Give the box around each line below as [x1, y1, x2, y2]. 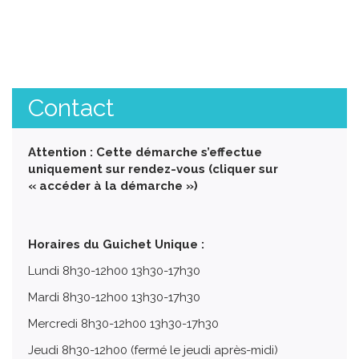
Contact [28, 93, 115, 122]
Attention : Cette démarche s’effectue [28, 144, 262, 159]
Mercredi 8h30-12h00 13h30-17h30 [28, 316, 219, 331]
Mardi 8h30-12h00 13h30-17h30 [28, 289, 200, 305]
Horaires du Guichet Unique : [28, 236, 204, 252]
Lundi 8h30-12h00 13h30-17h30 [28, 263, 200, 278]
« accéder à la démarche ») [28, 178, 198, 193]
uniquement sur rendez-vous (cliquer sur [28, 161, 278, 176]
